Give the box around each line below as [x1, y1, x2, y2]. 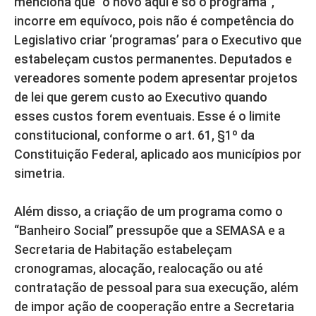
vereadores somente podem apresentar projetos [14, 70, 298, 85]
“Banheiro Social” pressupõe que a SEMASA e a [14, 222, 285, 238]
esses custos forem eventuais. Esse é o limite [14, 108, 281, 123]
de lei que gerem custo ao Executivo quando [14, 89, 267, 104]
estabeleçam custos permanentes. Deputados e [14, 51, 292, 66]
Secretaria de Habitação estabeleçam [14, 241, 232, 257]
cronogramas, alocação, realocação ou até [14, 260, 263, 276]
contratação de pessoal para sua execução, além [14, 279, 298, 295]
